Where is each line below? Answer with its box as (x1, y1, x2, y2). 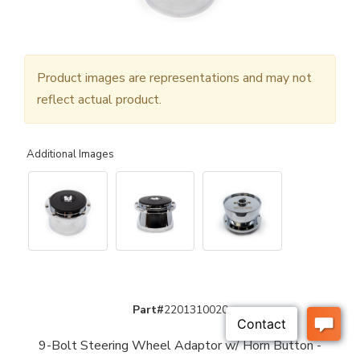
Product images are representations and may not (37, 69, 312, 88)
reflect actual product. (37, 91, 162, 109)
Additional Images (27, 147, 114, 162)
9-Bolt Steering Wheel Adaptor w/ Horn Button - (39, 336, 321, 354)
